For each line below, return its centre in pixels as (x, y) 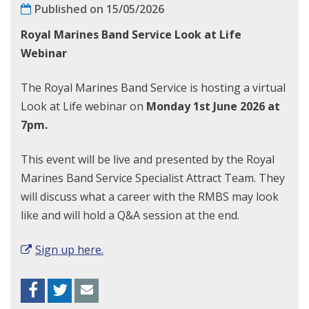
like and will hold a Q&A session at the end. (130, 215)
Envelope (135, 288)
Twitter (102, 288)
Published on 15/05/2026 (99, 9)
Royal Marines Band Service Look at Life (131, 34)
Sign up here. (69, 250)
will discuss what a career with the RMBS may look (150, 197)
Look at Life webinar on (83, 106)
